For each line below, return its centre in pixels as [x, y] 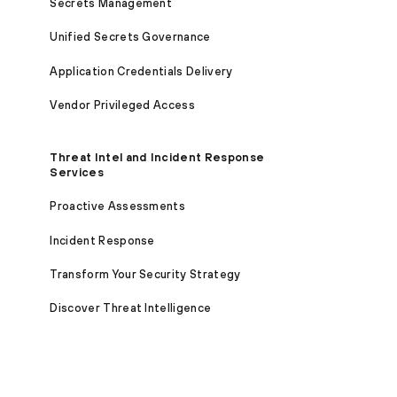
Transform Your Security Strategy [145, 274]
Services [77, 172]
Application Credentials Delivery [141, 71]
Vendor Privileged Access [123, 105]
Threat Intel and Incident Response [157, 157]
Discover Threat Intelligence [131, 308]
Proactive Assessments [118, 206]
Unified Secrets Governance [130, 37]
